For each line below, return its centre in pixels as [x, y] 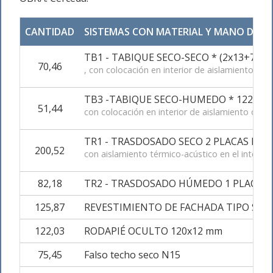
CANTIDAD [50, 32]
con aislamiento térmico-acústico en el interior [177, 154]
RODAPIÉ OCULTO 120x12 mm [153, 231]
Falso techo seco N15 [132, 255]
